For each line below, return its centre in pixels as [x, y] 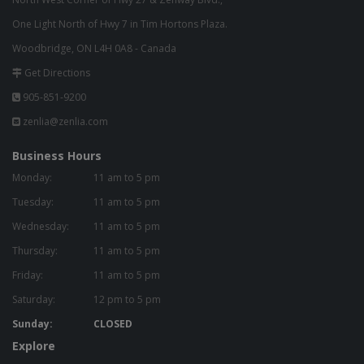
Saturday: [34, 300]
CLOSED [113, 324]
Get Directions [57, 73]
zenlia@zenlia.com [65, 122]
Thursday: [35, 251]
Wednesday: [41, 227]
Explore [34, 346]
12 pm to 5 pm [127, 300]
